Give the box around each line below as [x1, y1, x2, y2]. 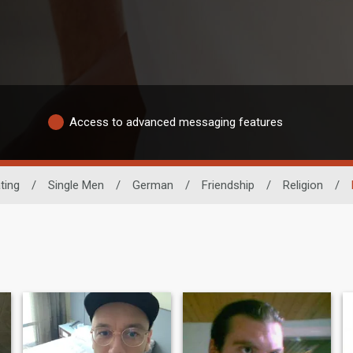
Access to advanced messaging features [69, 115, 283, 130]
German [132, 177, 173, 192]
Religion [283, 177, 323, 192]
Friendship [202, 177, 255, 192]
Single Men [48, 177, 104, 192]
